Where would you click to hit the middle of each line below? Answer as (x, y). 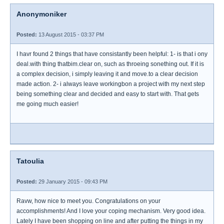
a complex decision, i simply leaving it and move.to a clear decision (107, 74)
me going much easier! (47, 104)
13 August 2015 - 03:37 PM (70, 34)
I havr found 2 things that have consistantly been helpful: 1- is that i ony (112, 54)
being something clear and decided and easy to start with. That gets (108, 94)
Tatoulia (30, 161)
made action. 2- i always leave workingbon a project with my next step (111, 84)
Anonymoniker (41, 14)
